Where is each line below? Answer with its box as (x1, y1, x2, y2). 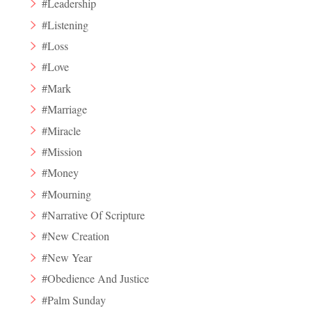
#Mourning (42, 186, 92, 201)
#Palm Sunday (42, 292, 107, 307)
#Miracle (42, 123, 81, 138)
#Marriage (42, 102, 88, 117)
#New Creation (42, 228, 110, 244)
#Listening (42, 17, 89, 32)
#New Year (42, 249, 93, 265)
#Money (42, 165, 79, 180)
